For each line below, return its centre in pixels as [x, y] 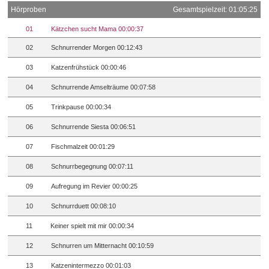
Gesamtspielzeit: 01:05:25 [216, 10]
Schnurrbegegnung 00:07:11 [92, 167]
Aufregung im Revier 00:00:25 [95, 186]
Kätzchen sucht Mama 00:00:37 [98, 29]
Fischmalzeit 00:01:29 [83, 147]
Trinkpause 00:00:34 [81, 107]
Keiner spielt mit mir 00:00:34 [92, 226]
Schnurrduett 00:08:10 [84, 206]
